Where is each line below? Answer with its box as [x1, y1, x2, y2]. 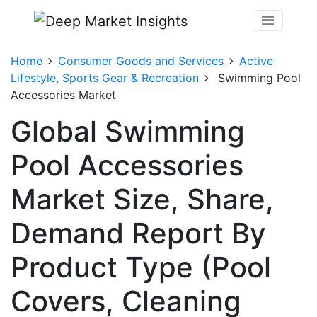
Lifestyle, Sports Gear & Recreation [11, 70, 199, 85]
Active [239, 53, 273, 68]
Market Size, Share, [11, 181, 274, 217]
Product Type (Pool [11, 249, 271, 284]
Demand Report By [11, 215, 266, 250]
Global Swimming [11, 113, 245, 149]
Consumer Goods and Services [58, 53, 224, 68]
